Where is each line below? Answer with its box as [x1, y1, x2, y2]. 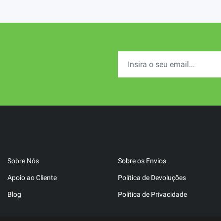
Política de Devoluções [118, 174, 186, 182]
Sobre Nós [7, 157, 39, 165]
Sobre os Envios [118, 157, 166, 165]
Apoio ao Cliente [7, 174, 57, 182]
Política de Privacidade [118, 190, 187, 199]
